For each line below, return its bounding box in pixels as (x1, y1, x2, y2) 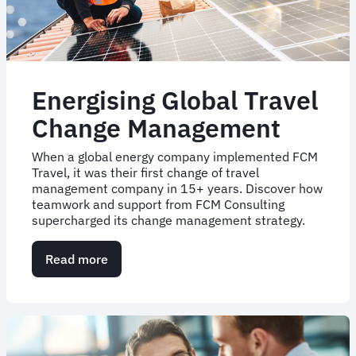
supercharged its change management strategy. (32, 211, 305, 228)
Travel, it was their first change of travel (32, 164, 259, 180)
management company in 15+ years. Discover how (32, 180, 323, 196)
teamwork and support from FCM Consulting (32, 195, 284, 212)
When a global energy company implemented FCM (32, 148, 318, 164)
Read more (45, 250, 108, 267)
